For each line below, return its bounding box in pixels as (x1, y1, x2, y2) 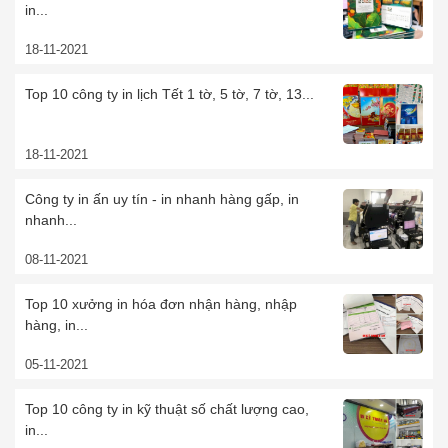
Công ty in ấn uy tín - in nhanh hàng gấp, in (25, 191, 299, 208)
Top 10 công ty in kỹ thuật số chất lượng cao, (25, 401, 309, 418)
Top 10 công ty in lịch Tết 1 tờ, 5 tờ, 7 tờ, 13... (25, 86, 314, 103)
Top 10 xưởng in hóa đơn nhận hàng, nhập (25, 296, 297, 313)
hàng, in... (25, 317, 88, 334)
